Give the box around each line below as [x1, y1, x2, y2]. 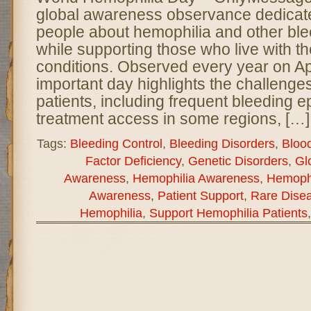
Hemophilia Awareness [132, 170, 260, 185]
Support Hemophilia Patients [149, 205, 308, 220]
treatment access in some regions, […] [35, 109, 310, 128]
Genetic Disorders [187, 153, 288, 168]
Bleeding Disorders [169, 135, 275, 151]
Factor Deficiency [85, 153, 181, 168]
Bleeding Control [69, 135, 162, 151]
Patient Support [157, 187, 244, 203]
